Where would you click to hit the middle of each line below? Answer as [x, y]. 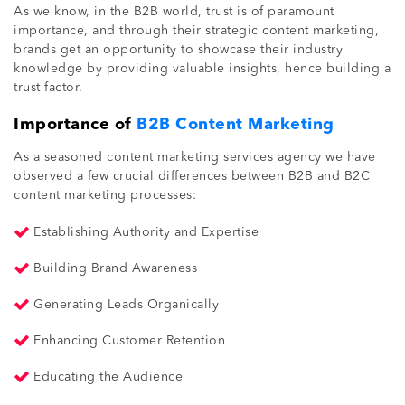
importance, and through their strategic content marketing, [196, 30]
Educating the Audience [108, 377]
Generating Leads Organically [126, 304]
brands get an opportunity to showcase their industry [178, 49]
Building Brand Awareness [115, 268]
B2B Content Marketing [235, 124]
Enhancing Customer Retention [129, 340]
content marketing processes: [105, 195]
